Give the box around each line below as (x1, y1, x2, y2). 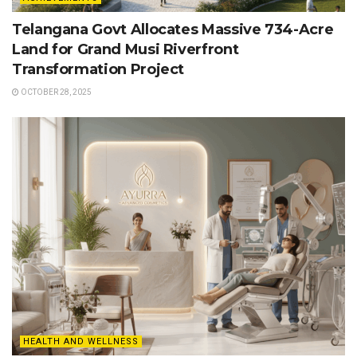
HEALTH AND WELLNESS (23, 335, 139, 347)
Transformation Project (12, 60, 185, 78)
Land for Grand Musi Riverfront (12, 40, 239, 58)
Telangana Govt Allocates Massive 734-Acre (12, 20, 334, 38)
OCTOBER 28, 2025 (19, 87, 92, 96)
